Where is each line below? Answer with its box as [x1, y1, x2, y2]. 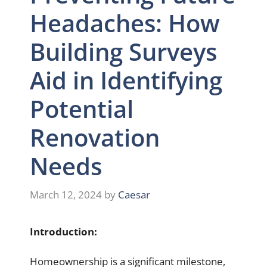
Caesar [118, 187, 150, 201]
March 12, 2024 [30, 187, 102, 201]
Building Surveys [30, 35, 217, 69]
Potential [30, 92, 133, 126]
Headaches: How [30, 7, 220, 40]
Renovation [30, 121, 160, 154]
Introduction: [30, 224, 97, 238]
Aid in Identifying [30, 64, 222, 97]
